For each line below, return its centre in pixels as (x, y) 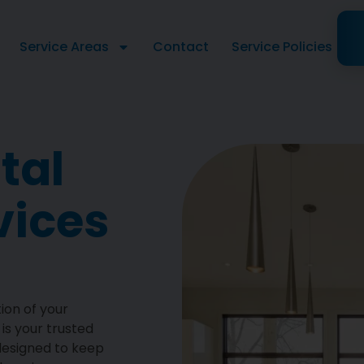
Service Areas (65, 47)
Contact (181, 47)
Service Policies (282, 47)
